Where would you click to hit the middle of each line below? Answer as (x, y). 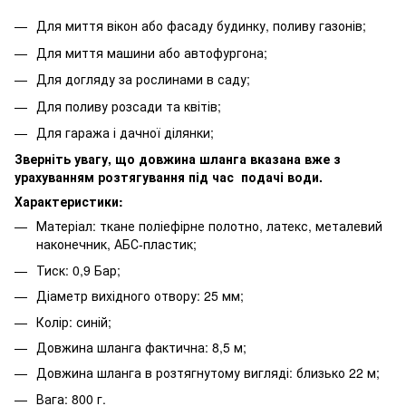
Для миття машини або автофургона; (152, 52)
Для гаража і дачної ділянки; (125, 133)
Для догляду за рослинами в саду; (143, 79)
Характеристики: (69, 202)
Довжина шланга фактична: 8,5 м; (141, 347)
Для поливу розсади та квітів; (129, 106)
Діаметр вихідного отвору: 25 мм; (140, 296)
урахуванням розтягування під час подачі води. (169, 177)
